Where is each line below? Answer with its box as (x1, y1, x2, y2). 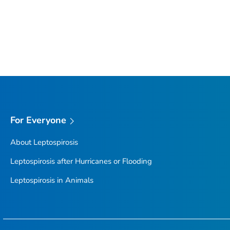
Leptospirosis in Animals (10, 175, 93, 185)
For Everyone (10, 114, 67, 127)
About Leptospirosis (10, 137, 78, 147)
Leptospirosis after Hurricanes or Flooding (10, 156, 152, 166)
